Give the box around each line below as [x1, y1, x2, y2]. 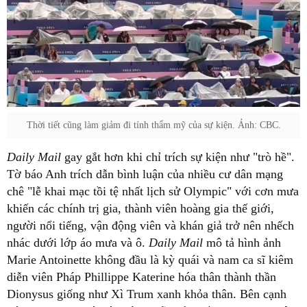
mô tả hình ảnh [206, 235, 281, 249]
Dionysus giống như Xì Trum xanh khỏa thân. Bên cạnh [7, 286, 286, 301]
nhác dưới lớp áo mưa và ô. [7, 235, 149, 249]
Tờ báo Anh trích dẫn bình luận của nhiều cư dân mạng [7, 167, 283, 181]
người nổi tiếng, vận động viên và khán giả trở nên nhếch [7, 218, 294, 232]
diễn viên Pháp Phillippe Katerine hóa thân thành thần [7, 269, 276, 284]
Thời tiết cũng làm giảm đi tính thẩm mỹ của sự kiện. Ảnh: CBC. [26, 119, 281, 130]
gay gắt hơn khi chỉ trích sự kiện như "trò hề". [64, 149, 295, 164]
